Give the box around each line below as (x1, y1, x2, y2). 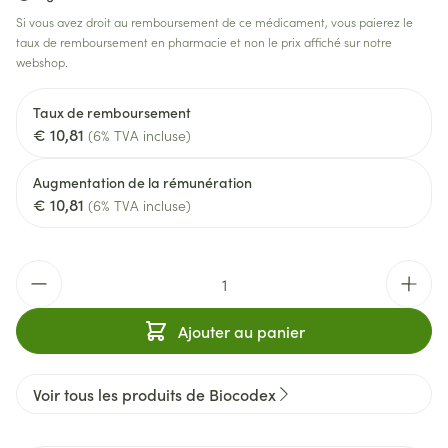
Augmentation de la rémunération (33, 172, 252, 192)
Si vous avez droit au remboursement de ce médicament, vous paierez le (16, 13, 413, 30)
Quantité (15, 259, 79, 281)
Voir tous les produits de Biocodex (33, 383, 276, 405)
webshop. (16, 53, 68, 70)
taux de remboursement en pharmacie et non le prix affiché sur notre (16, 33, 392, 50)
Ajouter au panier (177, 320, 305, 342)
